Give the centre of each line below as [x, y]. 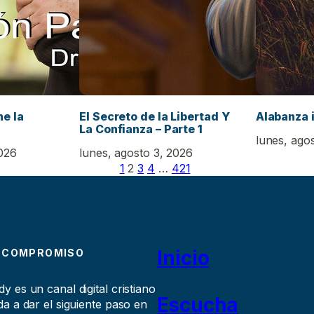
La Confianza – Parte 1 [141, 129]
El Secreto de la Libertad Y [155, 117]
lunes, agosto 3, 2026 [136, 152]
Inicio [183, 258]
